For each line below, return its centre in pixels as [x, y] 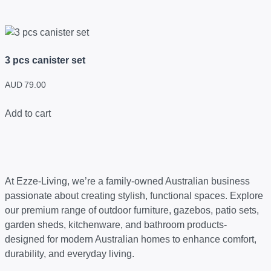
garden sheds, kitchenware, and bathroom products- [116, 224]
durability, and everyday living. [70, 253]
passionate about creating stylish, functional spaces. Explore [134, 195]
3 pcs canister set [45, 60]
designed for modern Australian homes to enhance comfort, [131, 239]
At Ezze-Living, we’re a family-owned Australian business [127, 181]
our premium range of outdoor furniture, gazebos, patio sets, [132, 210]
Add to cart [28, 113]
